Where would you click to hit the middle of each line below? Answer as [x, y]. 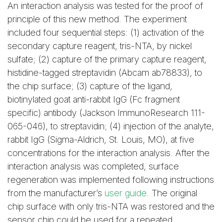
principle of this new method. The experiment [97, 19]
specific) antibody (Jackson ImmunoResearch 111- [106, 113]
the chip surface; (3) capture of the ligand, [90, 86]
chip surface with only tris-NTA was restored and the [111, 207]
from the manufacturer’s [56, 193]
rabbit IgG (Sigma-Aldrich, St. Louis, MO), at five [101, 140]
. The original [172, 193]
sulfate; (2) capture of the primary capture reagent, [107, 59]
